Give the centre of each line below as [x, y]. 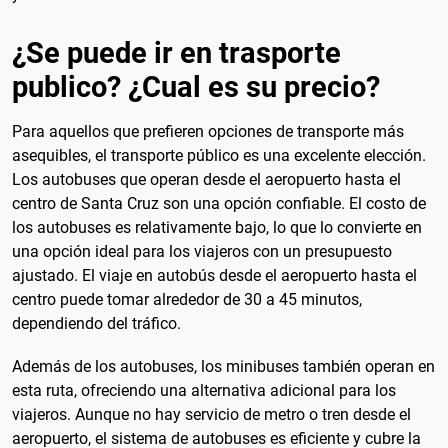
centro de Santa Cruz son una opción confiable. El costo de [219, 204]
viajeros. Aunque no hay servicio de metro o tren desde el [211, 415]
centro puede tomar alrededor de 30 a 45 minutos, [187, 300]
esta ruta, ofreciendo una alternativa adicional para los [204, 391]
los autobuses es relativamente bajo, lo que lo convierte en [217, 228]
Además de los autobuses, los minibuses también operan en [223, 367]
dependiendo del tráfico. [96, 324]
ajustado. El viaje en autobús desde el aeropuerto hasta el [214, 276]
